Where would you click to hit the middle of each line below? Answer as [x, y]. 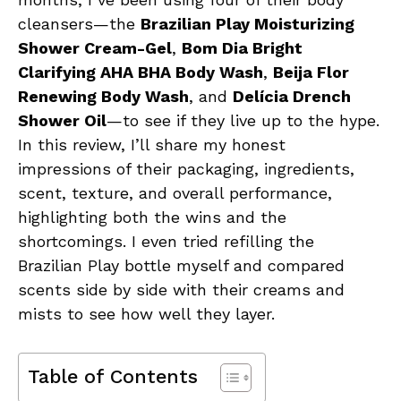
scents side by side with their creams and [181, 290]
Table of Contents [113, 377]
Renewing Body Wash [103, 97]
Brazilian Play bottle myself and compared [181, 266]
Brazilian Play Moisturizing [247, 24]
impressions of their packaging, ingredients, [186, 169]
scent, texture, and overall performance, [175, 193]
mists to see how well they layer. [146, 314]
